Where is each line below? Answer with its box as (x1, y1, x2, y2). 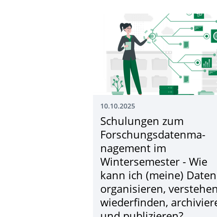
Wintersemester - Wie (100, 157, 207, 168)
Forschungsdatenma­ (100, 130, 205, 141)
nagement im (100, 144, 166, 155)
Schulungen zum (100, 117, 184, 127)
